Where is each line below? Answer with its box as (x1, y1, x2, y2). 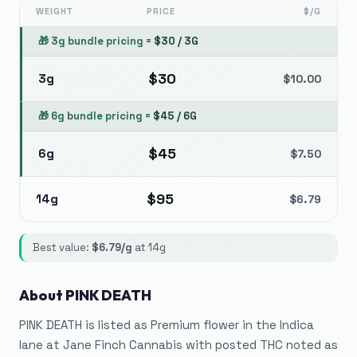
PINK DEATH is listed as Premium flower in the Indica (19, 317, 314, 332)
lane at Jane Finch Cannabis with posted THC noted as (19, 337, 338, 352)
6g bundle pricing (51, 109, 143, 123)
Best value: (33, 241, 92, 254)
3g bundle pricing (51, 34, 143, 48)
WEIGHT (36, 6, 74, 17)
